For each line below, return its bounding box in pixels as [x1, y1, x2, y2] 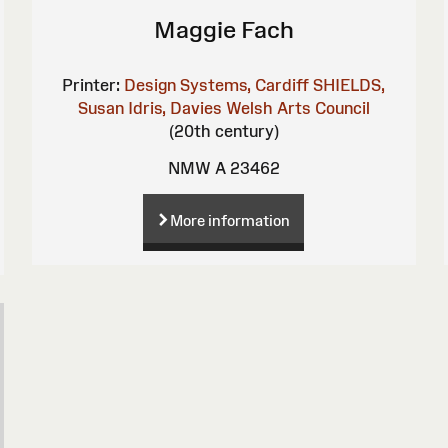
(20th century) [168, 121, 279, 140]
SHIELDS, [313, 75, 386, 94]
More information [170, 211, 291, 229]
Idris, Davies [127, 98, 222, 117]
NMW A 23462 [167, 158, 280, 177]
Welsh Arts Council [225, 98, 370, 117]
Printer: [62, 75, 121, 94]
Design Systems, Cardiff [124, 75, 310, 94]
